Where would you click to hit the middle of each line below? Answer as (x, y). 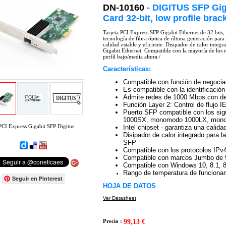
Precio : (113, 221)
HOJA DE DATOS (129, 186)
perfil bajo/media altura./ (132, 56)
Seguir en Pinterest (37, 178)
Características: (127, 69)
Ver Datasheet (120, 198)
